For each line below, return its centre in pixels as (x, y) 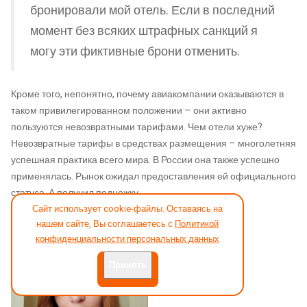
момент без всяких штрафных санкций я (144, 32)
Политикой (197, 224)
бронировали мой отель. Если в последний (152, 11)
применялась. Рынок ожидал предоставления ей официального (153, 176)
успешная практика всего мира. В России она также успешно (145, 160)
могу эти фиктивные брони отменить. (135, 52)
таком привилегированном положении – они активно (129, 110)
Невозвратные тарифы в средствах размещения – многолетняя (153, 143)
